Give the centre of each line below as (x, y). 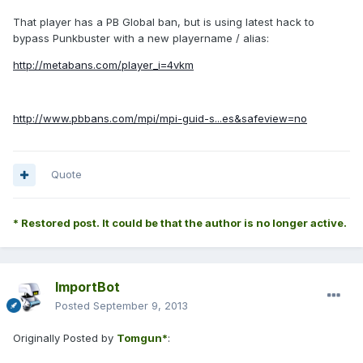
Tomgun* (142, 338)
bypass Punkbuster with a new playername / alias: (141, 38)
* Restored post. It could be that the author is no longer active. (180, 223)
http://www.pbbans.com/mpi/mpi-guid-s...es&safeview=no (160, 119)
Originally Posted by (65, 338)
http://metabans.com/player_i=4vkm (103, 65)
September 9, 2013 (141, 306)
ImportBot (88, 287)
